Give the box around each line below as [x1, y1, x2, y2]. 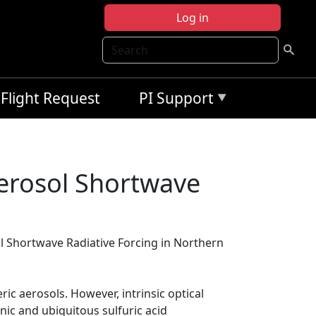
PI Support [139, 88, 214, 108]
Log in [176, 10, 209, 25]
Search [102, 37, 140, 52]
